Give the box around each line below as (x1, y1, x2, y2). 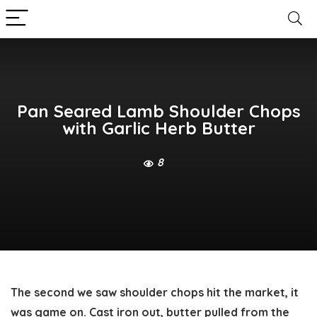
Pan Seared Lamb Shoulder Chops (16, 100, 301, 122)
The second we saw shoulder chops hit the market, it (11, 285, 299, 299)
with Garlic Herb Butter (62, 117, 255, 139)
